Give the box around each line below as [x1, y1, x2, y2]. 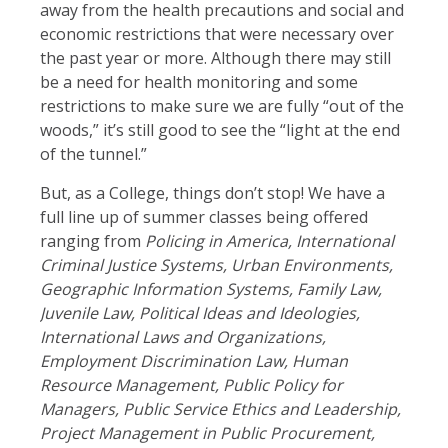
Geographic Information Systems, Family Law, [40, 277, 382, 300]
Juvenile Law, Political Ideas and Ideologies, [40, 301, 360, 324]
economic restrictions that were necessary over [40, 22, 394, 45]
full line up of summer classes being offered [40, 205, 368, 228]
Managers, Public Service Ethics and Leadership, [40, 397, 401, 420]
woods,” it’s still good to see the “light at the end [40, 118, 400, 141]
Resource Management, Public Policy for [40, 373, 343, 396]
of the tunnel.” [40, 142, 147, 165]
